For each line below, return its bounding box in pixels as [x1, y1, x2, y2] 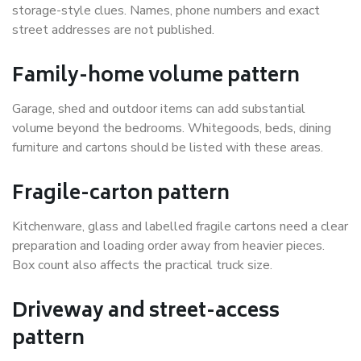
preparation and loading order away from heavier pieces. [12, 237, 325, 255]
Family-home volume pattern [12, 60, 300, 95]
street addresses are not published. [12, 21, 214, 39]
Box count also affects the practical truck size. [12, 256, 272, 275]
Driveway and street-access [12, 295, 280, 330]
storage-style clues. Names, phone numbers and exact [12, 2, 320, 20]
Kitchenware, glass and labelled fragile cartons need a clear [12, 218, 348, 236]
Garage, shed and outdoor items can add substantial [12, 100, 305, 118]
